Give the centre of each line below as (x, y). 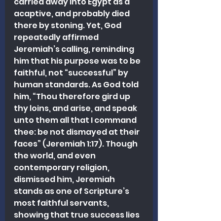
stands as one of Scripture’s (72, 191)
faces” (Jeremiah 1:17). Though (76, 144)
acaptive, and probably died (73, 13)
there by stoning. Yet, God (68, 25)
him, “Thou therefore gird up (73, 96)
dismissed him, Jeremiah (65, 179)
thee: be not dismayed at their (77, 132)
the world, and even (55, 155)
